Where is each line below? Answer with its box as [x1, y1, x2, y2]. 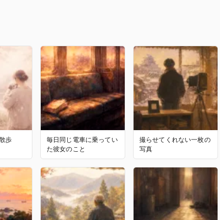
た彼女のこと [47, 145, 85, 153]
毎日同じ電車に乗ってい [47, 136, 118, 144]
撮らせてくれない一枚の [139, 136, 211, 144]
